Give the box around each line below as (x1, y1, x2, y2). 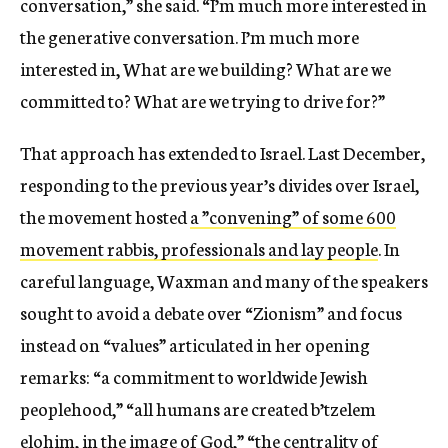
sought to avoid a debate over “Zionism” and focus (20, 298, 402, 325)
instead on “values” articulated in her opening (20, 330, 370, 357)
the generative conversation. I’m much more (20, 22, 359, 49)
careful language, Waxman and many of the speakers (20, 266, 428, 293)
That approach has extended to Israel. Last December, (20, 138, 425, 165)
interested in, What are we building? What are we (20, 54, 391, 81)
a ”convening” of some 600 (190, 202, 396, 229)
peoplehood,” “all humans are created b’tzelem (20, 394, 376, 421)
